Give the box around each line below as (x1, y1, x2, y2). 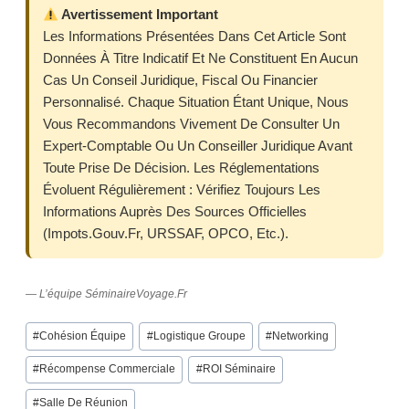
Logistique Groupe (152, 329, 246, 342)
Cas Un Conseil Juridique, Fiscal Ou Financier (43, 72, 318, 89)
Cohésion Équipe (39, 329, 127, 342)
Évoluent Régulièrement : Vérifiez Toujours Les (43, 182, 320, 198)
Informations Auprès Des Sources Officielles (43, 204, 307, 220)
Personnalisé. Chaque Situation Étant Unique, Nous (43, 94, 349, 110)
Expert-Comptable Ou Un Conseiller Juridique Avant (43, 138, 352, 154)
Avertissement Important (58, 6, 219, 23)
